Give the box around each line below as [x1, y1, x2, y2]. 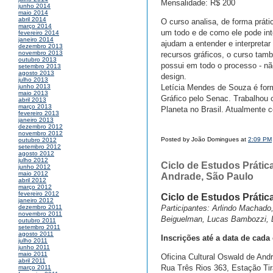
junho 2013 [18, 83, 51, 90]
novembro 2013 [18, 49, 63, 57]
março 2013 [18, 103, 52, 110]
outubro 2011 [18, 217, 56, 224]
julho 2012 [18, 157, 48, 164]
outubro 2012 [18, 136, 57, 144]
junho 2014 [18, 2, 51, 10]
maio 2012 [18, 170, 48, 177]
